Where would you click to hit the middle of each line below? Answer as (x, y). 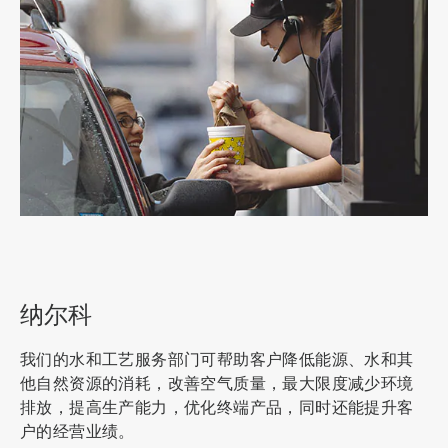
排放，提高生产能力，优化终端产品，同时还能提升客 (217, 408)
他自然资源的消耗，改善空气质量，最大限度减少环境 (217, 384)
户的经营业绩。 (77, 432)
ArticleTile (33, 239)
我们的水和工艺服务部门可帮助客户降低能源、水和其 (217, 360)
